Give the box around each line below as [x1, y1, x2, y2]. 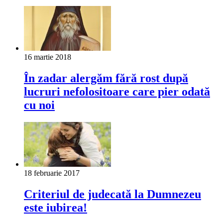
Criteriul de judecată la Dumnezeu [24, 188, 201, 201]
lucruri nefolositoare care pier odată [24, 85, 210, 99]
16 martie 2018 [24, 53, 71, 62]
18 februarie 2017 [24, 169, 80, 178]
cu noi [24, 99, 55, 112]
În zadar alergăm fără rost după [24, 72, 188, 85]
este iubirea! [24, 201, 87, 215]
